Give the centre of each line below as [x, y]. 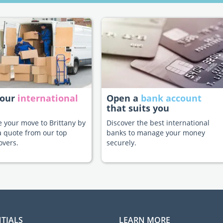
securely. [121, 143]
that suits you [138, 108]
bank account [171, 98]
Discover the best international [158, 123]
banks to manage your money [156, 133]
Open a [124, 98]
